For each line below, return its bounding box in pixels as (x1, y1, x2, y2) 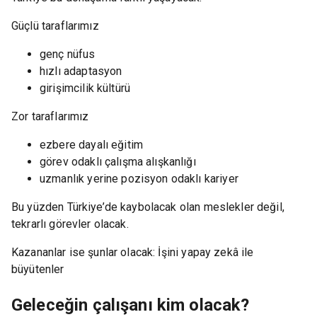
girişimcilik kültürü (40, 81, 130, 96)
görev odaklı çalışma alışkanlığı (40, 155, 196, 169)
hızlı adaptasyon (40, 64, 122, 79)
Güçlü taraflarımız (11, 19, 99, 33)
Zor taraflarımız (11, 110, 89, 124)
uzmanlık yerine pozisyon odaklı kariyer (40, 172, 238, 186)
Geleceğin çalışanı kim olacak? (11, 295, 250, 316)
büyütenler (11, 263, 64, 277)
